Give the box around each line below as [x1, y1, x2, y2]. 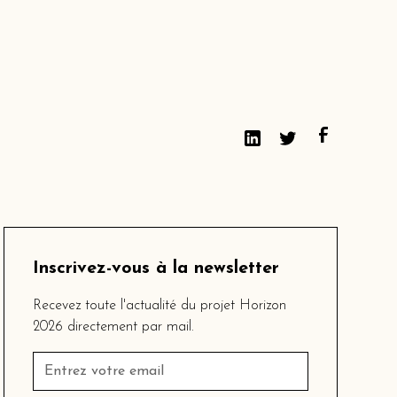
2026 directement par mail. [33, 320, 195, 335]
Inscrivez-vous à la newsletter [33, 260, 280, 278]
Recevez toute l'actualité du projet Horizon [33, 299, 287, 314]
